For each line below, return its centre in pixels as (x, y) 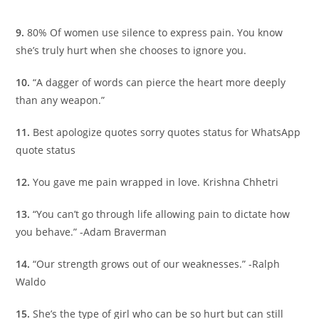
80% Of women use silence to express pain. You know (155, 33)
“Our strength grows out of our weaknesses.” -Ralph (157, 264)
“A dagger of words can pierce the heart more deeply (159, 83)
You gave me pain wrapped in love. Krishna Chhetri (156, 182)
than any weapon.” (61, 100)
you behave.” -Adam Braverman (91, 232)
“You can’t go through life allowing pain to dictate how (162, 214)
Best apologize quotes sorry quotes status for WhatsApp (167, 132)
